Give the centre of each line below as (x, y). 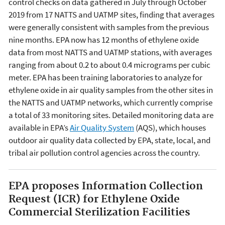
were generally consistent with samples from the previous (109, 27)
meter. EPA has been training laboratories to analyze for (105, 77)
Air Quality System (102, 127)
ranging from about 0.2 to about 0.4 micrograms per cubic (109, 65)
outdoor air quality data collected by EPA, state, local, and (109, 140)
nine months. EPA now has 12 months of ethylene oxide (104, 39)
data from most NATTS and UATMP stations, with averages (110, 52)
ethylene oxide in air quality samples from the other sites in (111, 90)
